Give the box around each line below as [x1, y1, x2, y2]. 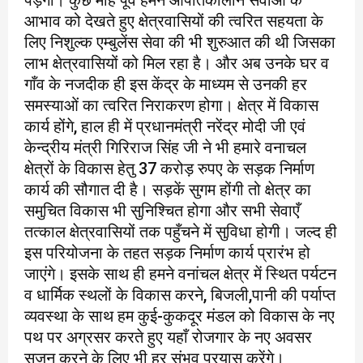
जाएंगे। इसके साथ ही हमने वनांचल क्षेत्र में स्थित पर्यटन [24, 263, 336, 284]
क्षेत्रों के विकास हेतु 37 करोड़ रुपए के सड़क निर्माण [24, 158, 314, 178]
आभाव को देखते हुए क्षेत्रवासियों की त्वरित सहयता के [24, 11, 323, 31]
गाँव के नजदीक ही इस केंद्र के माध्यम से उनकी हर [24, 74, 307, 94]
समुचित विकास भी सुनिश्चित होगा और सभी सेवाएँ [24, 200, 300, 220]
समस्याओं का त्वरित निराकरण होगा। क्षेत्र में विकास [24, 95, 318, 115]
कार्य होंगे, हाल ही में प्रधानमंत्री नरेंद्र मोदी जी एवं [24, 116, 305, 136]
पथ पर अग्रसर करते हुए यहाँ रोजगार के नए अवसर [24, 327, 312, 347]
